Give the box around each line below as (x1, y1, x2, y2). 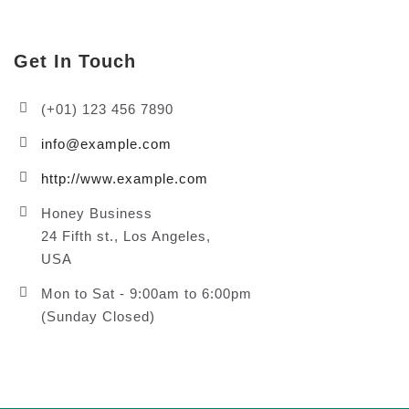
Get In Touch (14, 50, 136, 71)
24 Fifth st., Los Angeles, (41, 227, 211, 244)
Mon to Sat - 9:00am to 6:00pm (41, 285, 252, 301)
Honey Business (41, 204, 152, 221)
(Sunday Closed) (41, 308, 155, 324)
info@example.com (41, 135, 172, 152)
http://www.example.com (41, 170, 208, 186)
